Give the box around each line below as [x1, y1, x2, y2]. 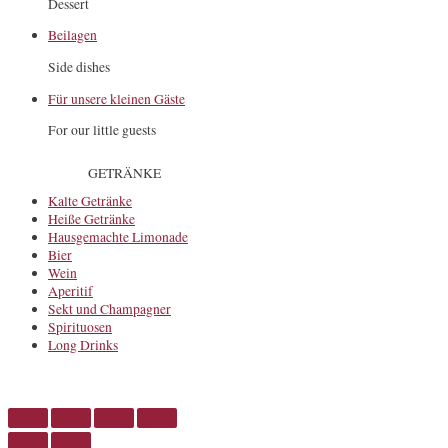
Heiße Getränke [48, 210, 135, 229]
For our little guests [48, 121, 156, 140]
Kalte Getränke [48, 192, 132, 211]
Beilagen [48, 26, 97, 45]
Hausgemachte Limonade [48, 228, 188, 247]
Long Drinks [48, 336, 118, 355]
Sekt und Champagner [48, 300, 171, 319]
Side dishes [48, 57, 110, 76]
